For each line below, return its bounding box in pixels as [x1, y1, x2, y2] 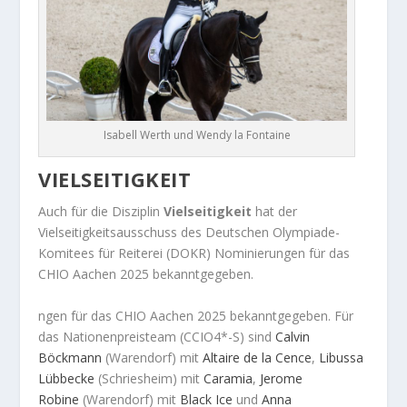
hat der [252, 203, 298, 221]
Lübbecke [38, 369, 95, 387]
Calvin [275, 327, 311, 345]
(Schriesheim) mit [94, 369, 204, 387]
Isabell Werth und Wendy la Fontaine [103, 127, 291, 144]
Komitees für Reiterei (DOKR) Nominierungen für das [38, 244, 351, 263]
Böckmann [38, 348, 103, 366]
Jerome [260, 369, 303, 387]
